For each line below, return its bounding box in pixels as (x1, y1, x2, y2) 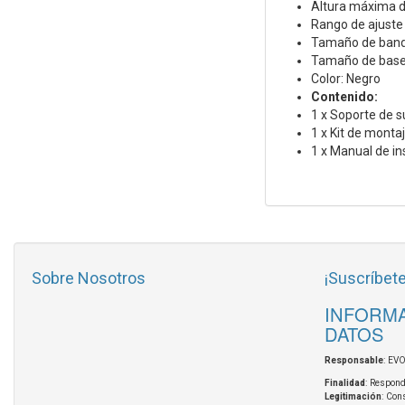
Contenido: (310, 89, 378, 105)
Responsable (324, 355, 383, 366)
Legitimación (324, 391, 381, 402)
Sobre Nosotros (32, 268, 146, 288)
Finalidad (324, 378, 365, 389)
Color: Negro (310, 71, 381, 87)
